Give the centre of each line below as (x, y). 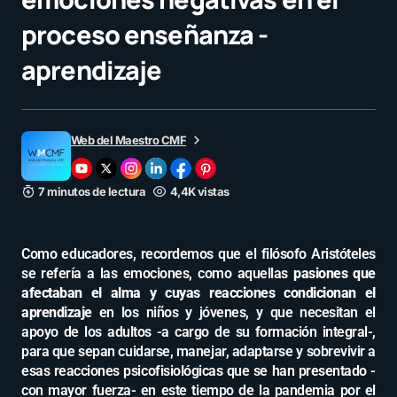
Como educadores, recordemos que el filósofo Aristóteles (198, 254)
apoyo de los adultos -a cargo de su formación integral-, (198, 332)
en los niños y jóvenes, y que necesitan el (234, 312)
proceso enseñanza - (145, 35)
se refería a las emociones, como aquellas (158, 273)
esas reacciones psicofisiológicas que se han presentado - (198, 371)
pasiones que (335, 273)
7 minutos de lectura (92, 191)
